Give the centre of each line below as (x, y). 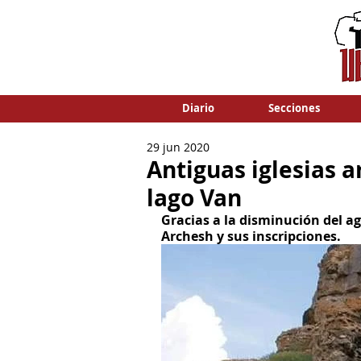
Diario (198, 108)
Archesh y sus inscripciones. (251, 236)
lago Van (194, 198)
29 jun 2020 (178, 147)
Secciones (294, 108)
